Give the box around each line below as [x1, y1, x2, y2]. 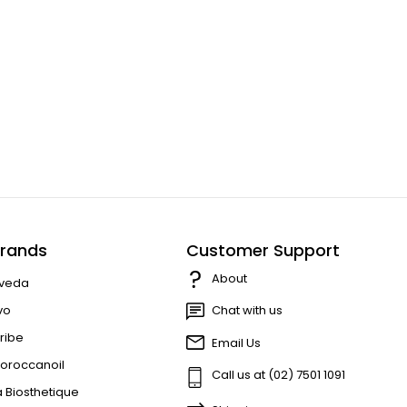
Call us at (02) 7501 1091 [211, 366, 345, 384]
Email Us [211, 334, 261, 352]
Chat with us [211, 302, 283, 320]
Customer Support [185, 238, 340, 262]
